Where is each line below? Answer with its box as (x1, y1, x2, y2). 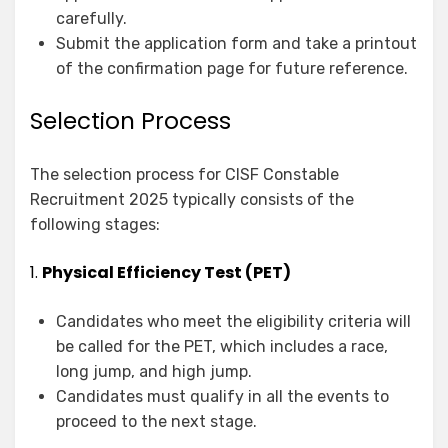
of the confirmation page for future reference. (56, 59, 408, 79)
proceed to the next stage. (56, 412, 257, 432)
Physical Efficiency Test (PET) (42, 261, 291, 285)
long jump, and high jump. (56, 362, 252, 382)
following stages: (30, 215, 160, 235)
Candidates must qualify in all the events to (56, 387, 389, 407)
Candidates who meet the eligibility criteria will (56, 312, 411, 332)
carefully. (56, 9, 127, 29)
